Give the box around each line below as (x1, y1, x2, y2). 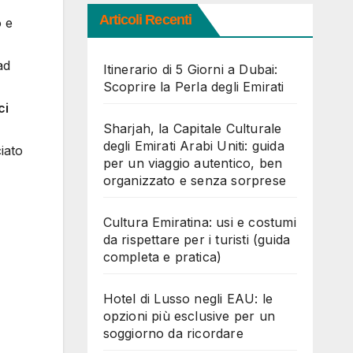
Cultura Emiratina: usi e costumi (102, 214, 296, 230)
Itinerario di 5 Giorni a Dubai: (102, 61, 278, 77)
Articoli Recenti (98, 12, 192, 28)
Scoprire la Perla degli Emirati (102, 79, 284, 95)
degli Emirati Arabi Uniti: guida (102, 138, 284, 154)
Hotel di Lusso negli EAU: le (102, 291, 273, 307)
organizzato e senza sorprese (102, 173, 287, 188)
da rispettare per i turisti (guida (102, 232, 291, 247)
